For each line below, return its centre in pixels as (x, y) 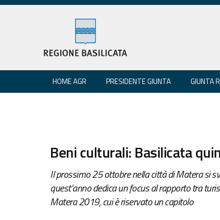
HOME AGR (69, 81)
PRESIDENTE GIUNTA (138, 81)
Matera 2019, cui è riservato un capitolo (122, 201)
